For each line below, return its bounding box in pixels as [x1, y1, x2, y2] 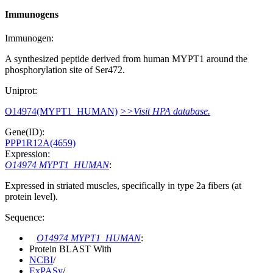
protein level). [5, 191, 58, 202]
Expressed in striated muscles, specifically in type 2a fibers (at [5, 180, 241, 191]
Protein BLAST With [29, 244, 112, 255]
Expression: [5, 149, 50, 160]
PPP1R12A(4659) [5, 138, 76, 149]
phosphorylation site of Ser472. [5, 65, 125, 76]
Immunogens [5, 9, 58, 20]
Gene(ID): [5, 127, 44, 138]
